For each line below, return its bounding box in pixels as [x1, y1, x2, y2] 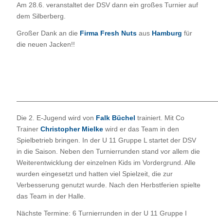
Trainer [16, 125, 40, 133]
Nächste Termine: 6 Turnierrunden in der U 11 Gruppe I [16, 209, 187, 217]
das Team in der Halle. [16, 192, 86, 200]
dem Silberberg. [16, 12, 66, 20]
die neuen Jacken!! [16, 40, 75, 48]
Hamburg [151, 29, 182, 37]
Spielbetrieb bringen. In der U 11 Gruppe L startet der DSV [16, 136, 196, 144]
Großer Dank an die [16, 29, 80, 37]
